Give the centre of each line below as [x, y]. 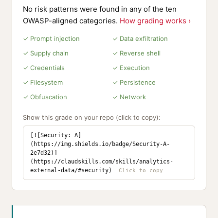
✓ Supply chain [46, 53]
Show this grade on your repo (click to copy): [92, 117]
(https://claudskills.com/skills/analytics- [102, 162]
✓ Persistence [134, 82]
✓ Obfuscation [45, 97]
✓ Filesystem [43, 82]
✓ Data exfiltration [140, 38]
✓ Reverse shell [136, 53]
